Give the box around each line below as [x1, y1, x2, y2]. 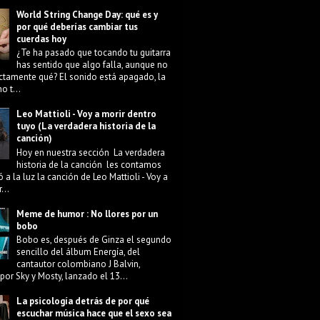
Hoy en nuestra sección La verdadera [16, 146, 166, 159]
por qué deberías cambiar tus [16, 20, 139, 33]
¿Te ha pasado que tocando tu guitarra [16, 46, 171, 59]
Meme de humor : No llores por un [16, 207, 159, 220]
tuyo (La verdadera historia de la [16, 120, 156, 133]
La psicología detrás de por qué [16, 295, 150, 308]
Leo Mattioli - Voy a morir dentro [16, 108, 157, 121]
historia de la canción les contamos [16, 158, 162, 171]
